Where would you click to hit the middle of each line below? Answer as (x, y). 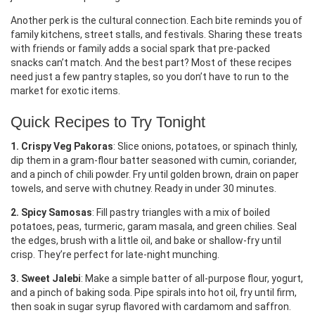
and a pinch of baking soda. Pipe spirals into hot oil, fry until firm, (154, 292)
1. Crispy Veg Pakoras (62, 146)
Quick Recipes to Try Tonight (108, 122)
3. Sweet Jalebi (46, 278)
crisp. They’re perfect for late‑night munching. (115, 255)
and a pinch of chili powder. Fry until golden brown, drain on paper (155, 174)
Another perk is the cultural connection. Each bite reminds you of (156, 20)
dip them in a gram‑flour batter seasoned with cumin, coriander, (154, 160)
